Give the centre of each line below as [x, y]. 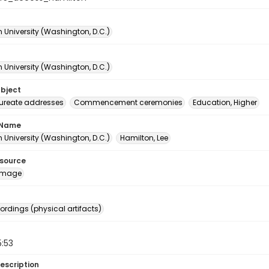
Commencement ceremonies [128, 102]
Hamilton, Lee [144, 138]
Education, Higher [225, 102]
